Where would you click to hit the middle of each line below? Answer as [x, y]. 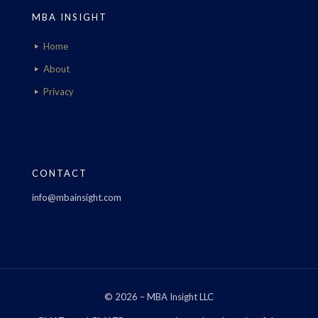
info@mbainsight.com [77, 197]
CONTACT [60, 173]
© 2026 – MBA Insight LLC [159, 296]
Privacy [59, 91]
